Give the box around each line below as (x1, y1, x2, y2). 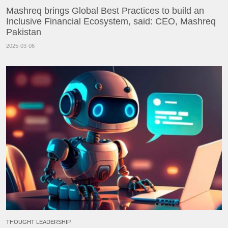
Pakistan (6, 27, 41, 38)
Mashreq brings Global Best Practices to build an (6, 6, 204, 16)
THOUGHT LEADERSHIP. (6, 219, 72, 225)
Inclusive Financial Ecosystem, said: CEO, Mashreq (6, 16, 216, 27)
